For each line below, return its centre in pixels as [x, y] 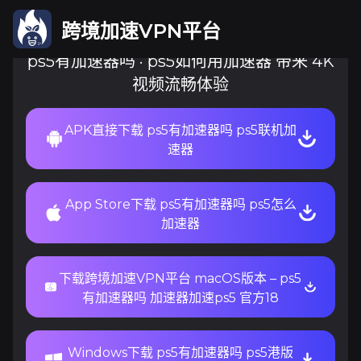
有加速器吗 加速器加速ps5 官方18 [180, 298]
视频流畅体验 [180, 85]
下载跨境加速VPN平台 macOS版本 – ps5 [180, 278]
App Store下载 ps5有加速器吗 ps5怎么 [180, 204]
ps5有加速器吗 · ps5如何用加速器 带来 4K [180, 61]
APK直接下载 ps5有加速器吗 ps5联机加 [181, 130]
